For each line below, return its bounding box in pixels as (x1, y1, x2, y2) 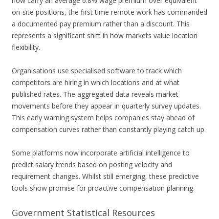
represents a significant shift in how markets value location (12, 31, 197, 41)
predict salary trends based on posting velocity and (12, 160, 172, 170)
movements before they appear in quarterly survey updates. (12, 101, 201, 111)
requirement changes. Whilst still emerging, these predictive (12, 172, 199, 181)
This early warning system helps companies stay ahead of (12, 113, 195, 123)
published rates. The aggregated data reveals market (12, 89, 178, 99)
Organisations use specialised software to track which (12, 66, 182, 76)
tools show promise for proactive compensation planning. (12, 183, 195, 193)
